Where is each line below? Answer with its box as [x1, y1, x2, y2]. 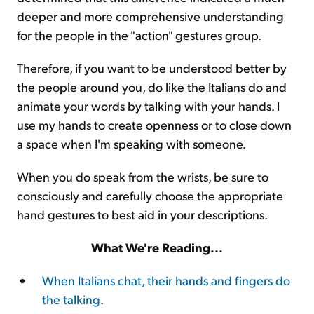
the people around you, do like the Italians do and [17, 78, 287, 95]
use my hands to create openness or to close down [17, 116, 292, 132]
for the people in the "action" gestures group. [17, 27, 261, 43]
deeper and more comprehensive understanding [17, 8, 284, 24]
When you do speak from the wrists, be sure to [17, 168, 268, 184]
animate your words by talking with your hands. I [17, 97, 280, 114]
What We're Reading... [91, 239, 223, 255]
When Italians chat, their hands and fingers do [42, 272, 290, 288]
